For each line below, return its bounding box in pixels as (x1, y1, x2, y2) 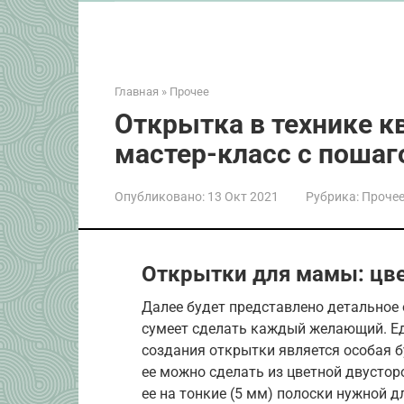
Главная (115, 84, 159, 98)
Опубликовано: (115, 188, 205, 204)
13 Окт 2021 (207, 188, 279, 204)
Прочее (170, 84, 209, 98)
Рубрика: (306, 188, 359, 204)
